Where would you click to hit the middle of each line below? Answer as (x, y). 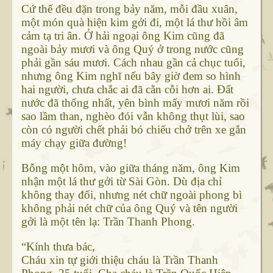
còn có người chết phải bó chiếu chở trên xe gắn (133, 130)
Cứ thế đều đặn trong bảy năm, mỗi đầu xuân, (129, 9)
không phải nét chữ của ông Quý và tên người (129, 208)
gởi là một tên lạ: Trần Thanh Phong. (112, 222)
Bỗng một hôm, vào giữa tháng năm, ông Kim (130, 168)
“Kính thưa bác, (58, 247)
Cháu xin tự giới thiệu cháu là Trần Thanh (119, 260)
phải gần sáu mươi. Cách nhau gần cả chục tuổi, (133, 63)
